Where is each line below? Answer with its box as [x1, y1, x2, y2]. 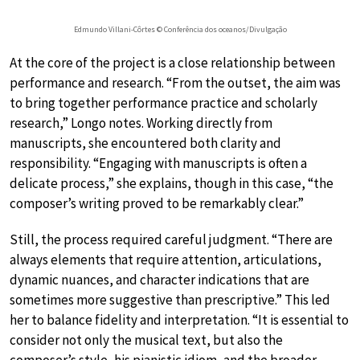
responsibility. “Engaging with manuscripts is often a [10, 154, 307, 173]
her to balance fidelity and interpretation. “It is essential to [10, 311, 349, 329]
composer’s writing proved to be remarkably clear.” [10, 194, 304, 213]
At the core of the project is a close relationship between [10, 54, 335, 72]
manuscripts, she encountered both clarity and [10, 134, 281, 153]
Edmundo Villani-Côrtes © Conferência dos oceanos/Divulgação [73, 24, 287, 35]
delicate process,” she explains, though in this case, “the [10, 174, 333, 193]
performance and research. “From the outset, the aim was [10, 74, 341, 92]
